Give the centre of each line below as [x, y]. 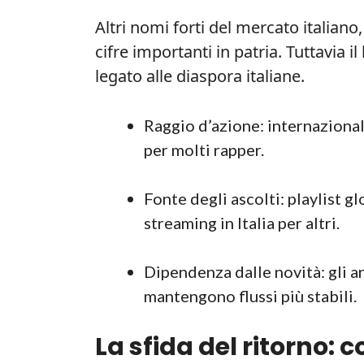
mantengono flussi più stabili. [250, 295]
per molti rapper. [204, 149]
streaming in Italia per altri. [242, 222]
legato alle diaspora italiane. [200, 76]
